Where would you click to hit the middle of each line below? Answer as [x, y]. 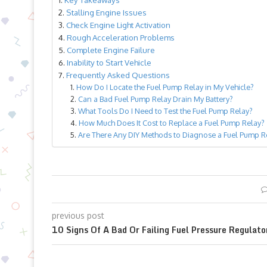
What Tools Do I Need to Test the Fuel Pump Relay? [165, 111]
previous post [78, 215]
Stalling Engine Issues [106, 12]
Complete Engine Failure [111, 50]
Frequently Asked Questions [118, 75]
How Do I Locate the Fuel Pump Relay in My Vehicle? [165, 87]
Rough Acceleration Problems [121, 37]
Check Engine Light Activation [118, 25]
